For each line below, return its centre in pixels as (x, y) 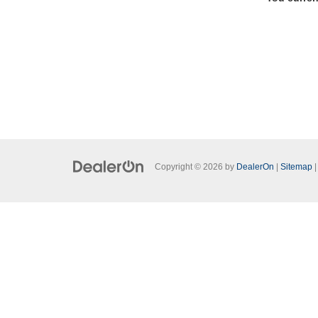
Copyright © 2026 (190, 167)
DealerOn (255, 167)
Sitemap (296, 167)
